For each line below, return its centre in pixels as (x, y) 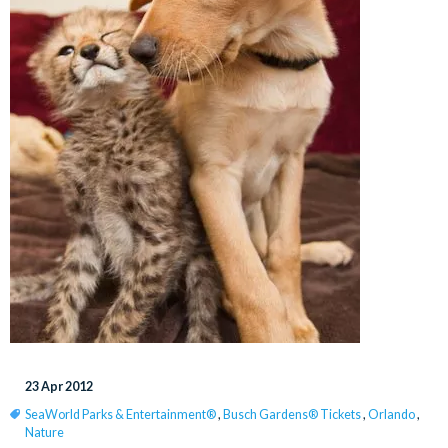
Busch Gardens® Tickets (292, 414)
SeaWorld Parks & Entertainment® (120, 414)
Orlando (391, 414)
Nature (44, 432)
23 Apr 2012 (59, 386)
